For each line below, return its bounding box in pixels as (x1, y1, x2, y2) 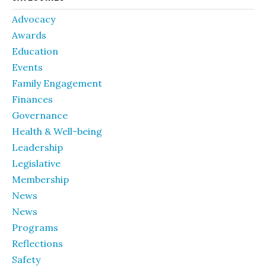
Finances (12, 93, 53, 105)
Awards (12, 29, 46, 41)
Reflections (12, 237, 63, 249)
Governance (12, 109, 68, 121)
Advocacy (12, 13, 55, 25)
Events (12, 61, 43, 73)
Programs (12, 221, 58, 233)
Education (12, 45, 58, 57)
